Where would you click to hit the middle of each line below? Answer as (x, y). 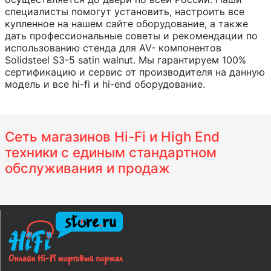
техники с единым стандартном (111, 152)
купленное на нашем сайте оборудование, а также (126, 24)
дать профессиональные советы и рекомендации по (131, 36)
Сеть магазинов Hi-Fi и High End (112, 137)
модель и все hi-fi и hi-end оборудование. (105, 84)
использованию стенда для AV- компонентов (113, 48)
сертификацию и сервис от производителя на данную (135, 72)
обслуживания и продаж (87, 168)
